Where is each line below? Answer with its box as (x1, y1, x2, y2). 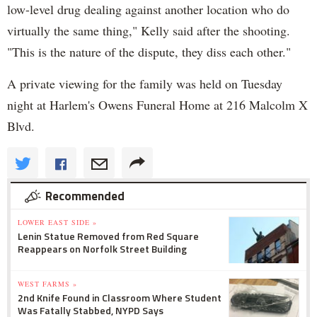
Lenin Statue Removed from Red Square (18, 228, 199, 243)
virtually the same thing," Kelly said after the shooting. (7, 21, 290, 39)
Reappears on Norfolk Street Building (18, 241, 187, 256)
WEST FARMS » (18, 278, 77, 289)
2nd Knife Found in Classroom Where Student (18, 289, 221, 305)
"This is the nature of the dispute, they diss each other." (7, 42, 291, 60)
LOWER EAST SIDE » (18, 217, 97, 227)
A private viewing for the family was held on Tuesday (7, 74, 282, 92)
